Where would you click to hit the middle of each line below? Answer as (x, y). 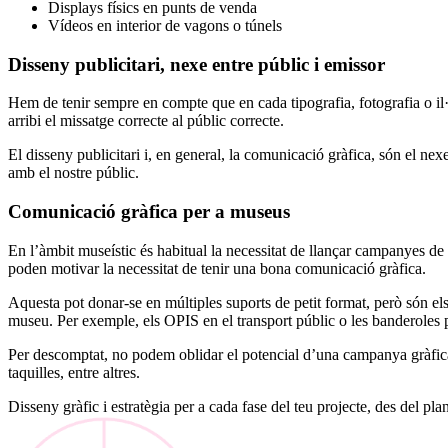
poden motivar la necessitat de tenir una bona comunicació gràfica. (217, 268)
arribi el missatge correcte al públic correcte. (146, 121)
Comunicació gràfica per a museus (149, 212)
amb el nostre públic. (73, 173)
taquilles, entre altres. (74, 372)
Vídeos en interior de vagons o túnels (165, 26)
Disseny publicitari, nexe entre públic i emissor (196, 64)
